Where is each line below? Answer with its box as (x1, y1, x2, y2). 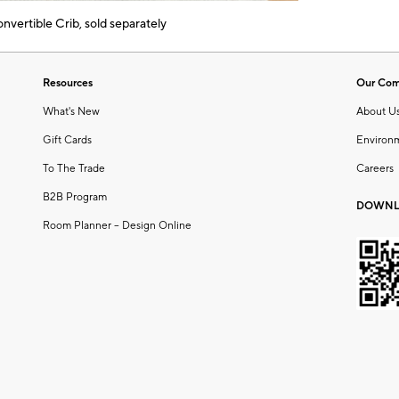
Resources (43, 76, 93, 90)
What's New (43, 104, 100, 118)
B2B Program (43, 190, 107, 204)
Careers (356, 161, 394, 175)
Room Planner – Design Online (43, 218, 191, 232)
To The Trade (43, 161, 105, 175)
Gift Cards (43, 133, 92, 147)
